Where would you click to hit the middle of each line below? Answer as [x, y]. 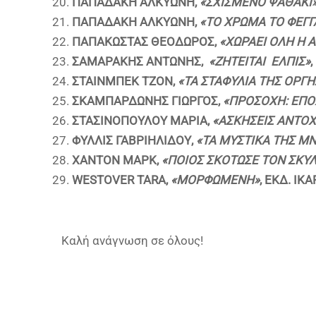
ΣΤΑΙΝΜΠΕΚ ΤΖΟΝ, [125, 81]
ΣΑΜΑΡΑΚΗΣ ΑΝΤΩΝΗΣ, [140, 61]
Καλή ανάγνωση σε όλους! [132, 241]
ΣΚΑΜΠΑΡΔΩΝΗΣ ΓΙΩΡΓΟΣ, [147, 101]
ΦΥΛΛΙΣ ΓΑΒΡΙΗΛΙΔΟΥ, [134, 140]
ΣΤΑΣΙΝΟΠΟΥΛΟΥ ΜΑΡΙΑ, [141, 121]
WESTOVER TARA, [121, 180]
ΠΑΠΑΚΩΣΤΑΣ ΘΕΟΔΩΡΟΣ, [146, 42]
